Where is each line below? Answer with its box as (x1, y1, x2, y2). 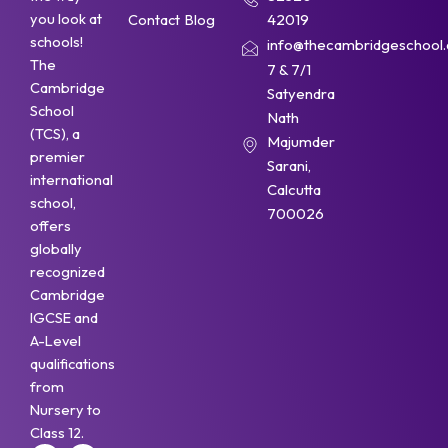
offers (30, 215, 71, 235)
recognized (30, 261, 105, 281)
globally (30, 238, 82, 258)
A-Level (30, 330, 81, 350)
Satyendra (266, 84, 335, 104)
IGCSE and (30, 307, 98, 327)
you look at (30, 8, 102, 28)
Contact (128, 10, 180, 30)
